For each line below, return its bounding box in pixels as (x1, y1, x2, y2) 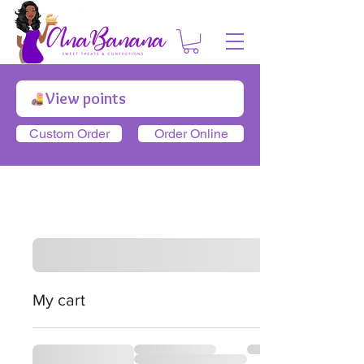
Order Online (154, 126, 228, 142)
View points (45, 89, 126, 109)
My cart (32, 291, 85, 309)
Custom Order (28, 126, 110, 142)
